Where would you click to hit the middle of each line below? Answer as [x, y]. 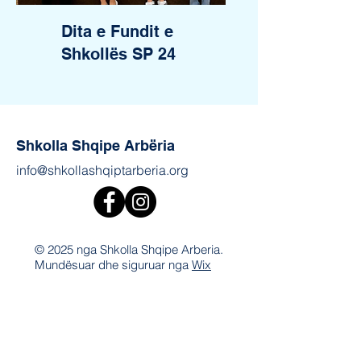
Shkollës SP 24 [118, 54]
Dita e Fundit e [117, 31]
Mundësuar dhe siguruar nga [113, 265]
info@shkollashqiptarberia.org [102, 170]
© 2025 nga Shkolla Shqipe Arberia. [129, 249]
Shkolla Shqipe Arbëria [95, 145]
